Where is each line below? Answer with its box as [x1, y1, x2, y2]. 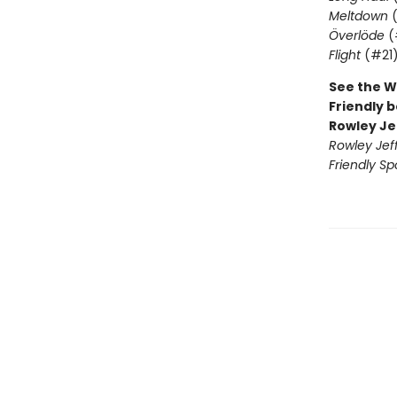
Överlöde [328, 27, 385, 44]
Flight [328, 46, 361, 64]
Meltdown [328, 7, 388, 25]
